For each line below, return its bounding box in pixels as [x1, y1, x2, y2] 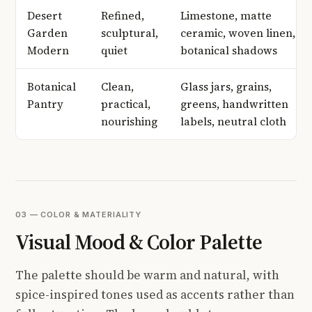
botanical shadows [180, 42, 277, 58]
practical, [101, 96, 150, 111]
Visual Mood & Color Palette [15, 227, 263, 256]
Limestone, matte [180, 8, 272, 23]
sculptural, [101, 25, 158, 40]
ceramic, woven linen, [180, 25, 295, 40]
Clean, [101, 79, 134, 94]
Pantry [27, 96, 63, 111]
